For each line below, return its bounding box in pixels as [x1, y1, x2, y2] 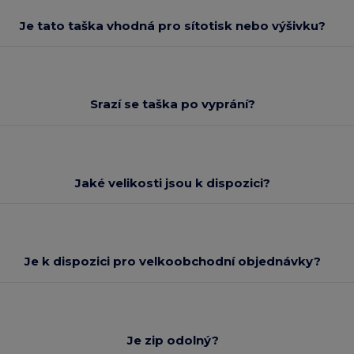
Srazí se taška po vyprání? [90, 96, 256, 112]
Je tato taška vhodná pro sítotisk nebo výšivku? [20, 17, 326, 33]
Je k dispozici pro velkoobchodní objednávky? [24, 254, 322, 269]
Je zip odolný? [126, 332, 219, 348]
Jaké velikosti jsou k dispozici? [75, 175, 271, 190]
